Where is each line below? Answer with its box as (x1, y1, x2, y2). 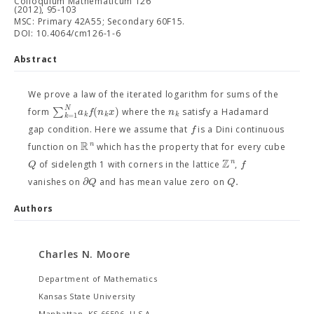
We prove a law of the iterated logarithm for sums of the (28, 88, 279, 100)
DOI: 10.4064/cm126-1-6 (14, 27, 121, 39)
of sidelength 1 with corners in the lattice (36, 158, 223, 170)
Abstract (14, 53, 57, 65)
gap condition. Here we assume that (28, 123, 191, 135)
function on (28, 141, 81, 153)
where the (119, 106, 169, 118)
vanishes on (28, 176, 83, 188)
